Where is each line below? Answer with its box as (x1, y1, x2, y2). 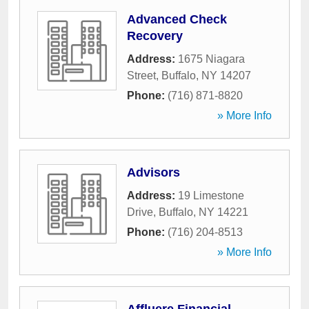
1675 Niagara (178, 53, 245, 65)
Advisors (127, 166, 180, 179)
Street (127, 70, 156, 81)
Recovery (127, 29, 183, 43)
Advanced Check (127, 12, 227, 26)
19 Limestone (178, 190, 244, 201)
